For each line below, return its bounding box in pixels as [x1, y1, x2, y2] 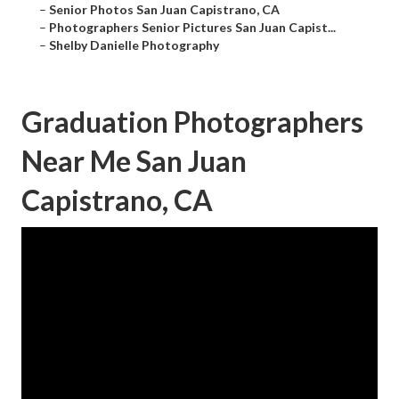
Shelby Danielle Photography [49, 37, 219, 53]
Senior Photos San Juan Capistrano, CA [49, 2, 280, 18]
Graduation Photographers [21, 104, 363, 140]
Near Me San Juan [21, 143, 247, 179]
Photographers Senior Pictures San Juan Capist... [49, 20, 336, 36]
